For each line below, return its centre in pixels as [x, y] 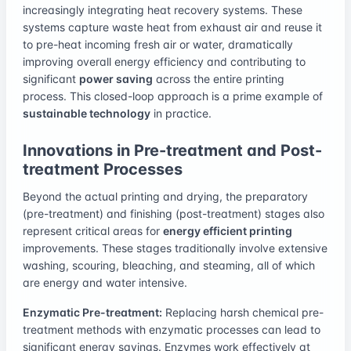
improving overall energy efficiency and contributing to [164, 61]
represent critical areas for [93, 230]
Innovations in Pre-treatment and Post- [172, 150]
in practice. [181, 113]
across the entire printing [219, 78]
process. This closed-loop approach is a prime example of [173, 96]
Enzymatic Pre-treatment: [92, 312]
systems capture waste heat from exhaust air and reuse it [172, 27]
